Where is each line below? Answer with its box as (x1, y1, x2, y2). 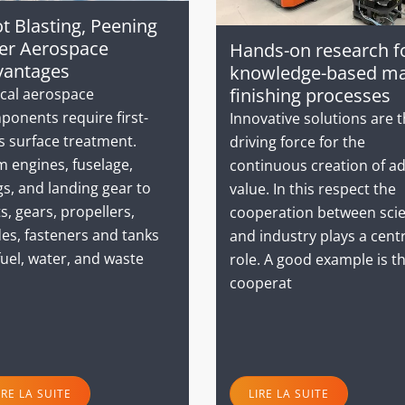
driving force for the (230, 131, 365, 152)
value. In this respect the (230, 178, 396, 199)
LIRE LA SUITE (249, 386, 329, 402)
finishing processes (230, 82, 391, 108)
